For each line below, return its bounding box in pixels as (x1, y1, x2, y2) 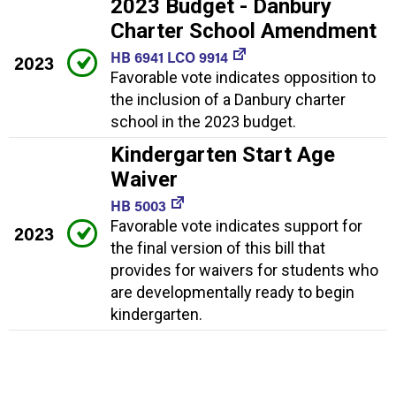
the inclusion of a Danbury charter (110, 90, 346, 110)
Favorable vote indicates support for (110, 217, 362, 236)
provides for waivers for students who (110, 261, 378, 280)
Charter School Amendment (110, 19, 377, 44)
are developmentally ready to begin (110, 283, 354, 302)
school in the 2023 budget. (110, 112, 296, 132)
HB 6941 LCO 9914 (110, 48, 228, 67)
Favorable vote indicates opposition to (110, 68, 376, 88)
